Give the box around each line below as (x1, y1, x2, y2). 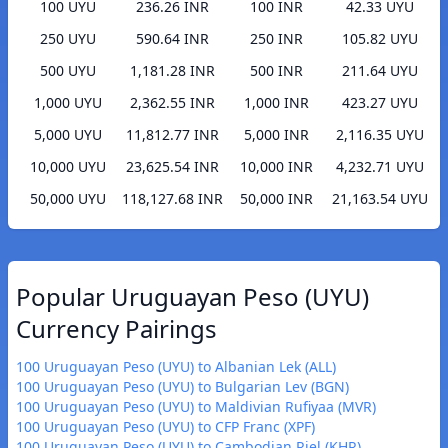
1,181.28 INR (129, 61, 215, 81)
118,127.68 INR (121, 189, 223, 209)
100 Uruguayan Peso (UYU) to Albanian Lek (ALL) (16, 357, 336, 377)
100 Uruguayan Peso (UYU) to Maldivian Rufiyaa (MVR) (16, 397, 376, 417)
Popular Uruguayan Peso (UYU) (16, 280, 369, 314)
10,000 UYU (30, 157, 106, 177)
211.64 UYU (342, 61, 418, 81)
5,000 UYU (34, 125, 102, 145)
